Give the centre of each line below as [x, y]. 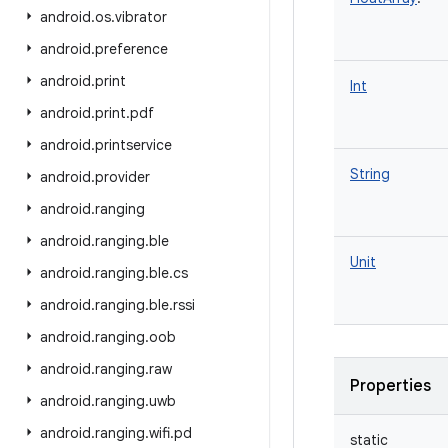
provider [122, 177]
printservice [133, 145]
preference [131, 49]
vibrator [141, 17]
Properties [390, 386]
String [370, 174]
